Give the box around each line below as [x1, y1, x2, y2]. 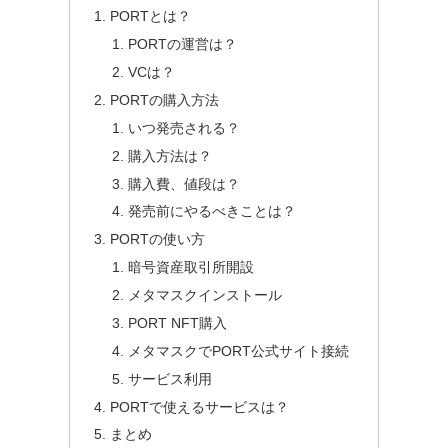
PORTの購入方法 [110, 91, 220, 108]
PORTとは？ [110, 8, 192, 25]
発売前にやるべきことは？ [127, 203, 296, 220]
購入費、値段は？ [127, 175, 240, 192]
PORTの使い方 [110, 231, 206, 248]
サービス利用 [127, 370, 212, 387]
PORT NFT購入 [127, 314, 227, 331]
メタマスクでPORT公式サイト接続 [127, 342, 349, 359]
